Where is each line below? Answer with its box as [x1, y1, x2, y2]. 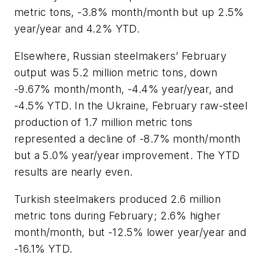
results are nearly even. [14, 166, 133, 179]
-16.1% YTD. [14, 242, 73, 255]
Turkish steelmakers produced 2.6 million [14, 192, 221, 205]
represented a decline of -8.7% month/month [14, 132, 241, 146]
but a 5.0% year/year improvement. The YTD [14, 149, 240, 162]
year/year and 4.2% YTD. [14, 22, 140, 35]
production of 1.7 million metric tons [14, 116, 193, 129]
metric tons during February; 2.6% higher [14, 209, 221, 222]
